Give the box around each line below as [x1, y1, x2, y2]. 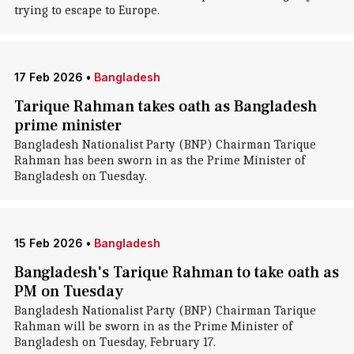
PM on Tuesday [13, 281, 123, 302]
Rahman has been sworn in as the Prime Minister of [13, 153, 305, 168]
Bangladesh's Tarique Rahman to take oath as [13, 262, 339, 283]
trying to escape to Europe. [13, 3, 160, 17]
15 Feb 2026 [13, 236, 83, 250]
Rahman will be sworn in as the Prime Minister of [13, 319, 292, 333]
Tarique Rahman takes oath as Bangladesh [13, 96, 317, 117]
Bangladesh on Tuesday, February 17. [13, 335, 216, 349]
